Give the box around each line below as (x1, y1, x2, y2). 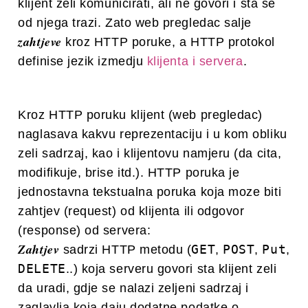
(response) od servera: (18, 223, 151, 237)
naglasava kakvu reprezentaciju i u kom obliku (18, 126, 287, 141)
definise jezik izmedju (18, 54, 147, 68)
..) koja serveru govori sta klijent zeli (65, 261, 277, 276)
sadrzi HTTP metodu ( (59, 242, 192, 256)
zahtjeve (18, 32, 62, 50)
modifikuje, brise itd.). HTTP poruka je (18, 165, 240, 179)
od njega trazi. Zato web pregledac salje (18, 15, 252, 30)
